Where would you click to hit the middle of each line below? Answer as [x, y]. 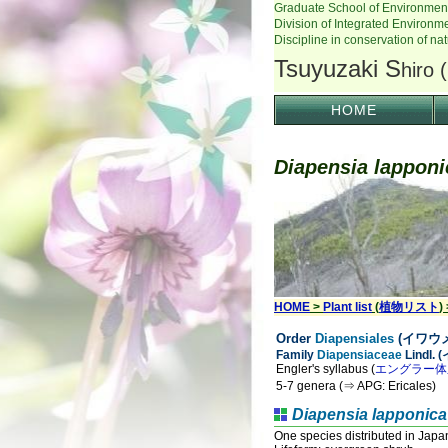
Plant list [347, 307]
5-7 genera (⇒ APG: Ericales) [356, 386]
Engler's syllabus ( [325, 369]
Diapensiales [354, 338]
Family [296, 355]
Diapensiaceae [359, 355]
